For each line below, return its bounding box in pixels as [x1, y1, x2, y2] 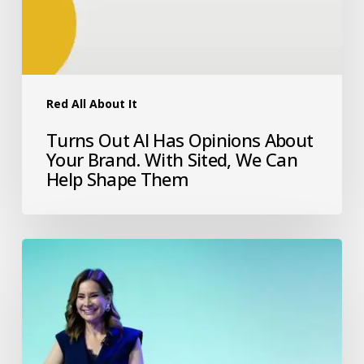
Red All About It [45, 95, 137, 111]
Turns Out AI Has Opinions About [45, 127, 314, 152]
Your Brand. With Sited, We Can [45, 146, 298, 171]
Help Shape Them [45, 166, 188, 191]
